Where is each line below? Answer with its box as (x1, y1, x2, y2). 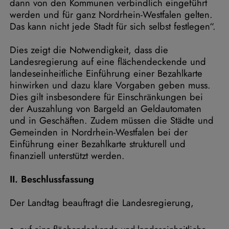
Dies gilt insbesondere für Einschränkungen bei (10, 90, 203, 104)
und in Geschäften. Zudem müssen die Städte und (10, 113, 214, 127)
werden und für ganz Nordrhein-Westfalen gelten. (10, 8, 213, 21)
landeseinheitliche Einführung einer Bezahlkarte (10, 66, 202, 80)
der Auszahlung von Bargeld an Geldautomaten (10, 102, 201, 116)
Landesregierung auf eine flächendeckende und (10, 55, 206, 68)
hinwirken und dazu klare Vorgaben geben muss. (10, 78, 211, 92)
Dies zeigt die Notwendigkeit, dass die (10, 43, 168, 57)
